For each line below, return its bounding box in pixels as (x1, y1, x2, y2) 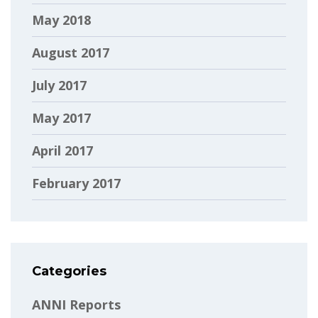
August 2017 (32, 43, 109, 61)
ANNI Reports (32, 295, 121, 313)
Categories (32, 263, 106, 279)
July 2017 (32, 76, 87, 94)
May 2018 (32, 11, 91, 28)
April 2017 (32, 141, 93, 159)
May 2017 (32, 109, 91, 126)
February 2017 (32, 174, 121, 192)
